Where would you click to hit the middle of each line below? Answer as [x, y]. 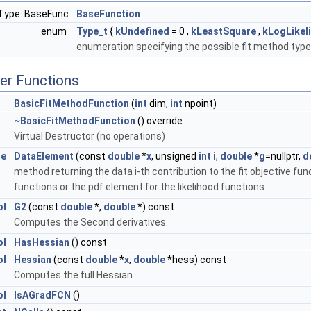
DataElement [44, 156]
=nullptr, [284, 156]
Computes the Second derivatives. [91, 222]
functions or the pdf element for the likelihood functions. [140, 186]
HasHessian [42, 242]
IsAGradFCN [42, 295]
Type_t [92, 31]
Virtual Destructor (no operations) [90, 136]
